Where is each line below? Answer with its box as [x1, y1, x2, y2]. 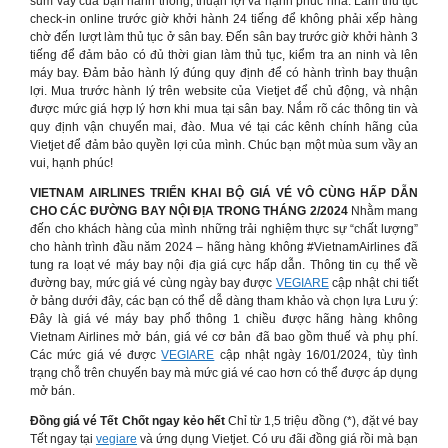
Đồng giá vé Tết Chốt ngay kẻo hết [30, 414, 225, 428]
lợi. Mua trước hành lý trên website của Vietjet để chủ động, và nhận [30, 84, 418, 98]
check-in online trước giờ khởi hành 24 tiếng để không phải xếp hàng [30, 12, 418, 26]
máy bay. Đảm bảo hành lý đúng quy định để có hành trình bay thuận [30, 66, 418, 80]
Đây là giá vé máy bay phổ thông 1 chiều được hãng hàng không [30, 312, 418, 326]
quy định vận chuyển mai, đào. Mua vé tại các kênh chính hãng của [30, 120, 418, 134]
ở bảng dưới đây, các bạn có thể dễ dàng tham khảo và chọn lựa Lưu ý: [30, 294, 418, 308]
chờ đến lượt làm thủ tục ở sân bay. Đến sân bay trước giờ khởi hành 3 [30, 30, 418, 44]
